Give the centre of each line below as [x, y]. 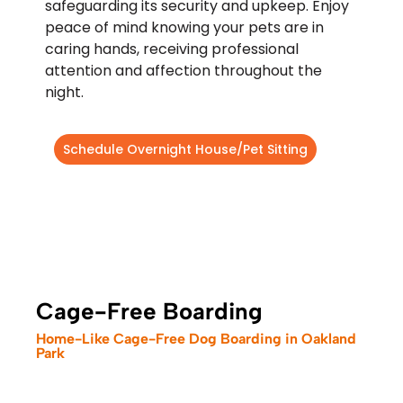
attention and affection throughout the [184, 70]
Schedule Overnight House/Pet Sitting [185, 149]
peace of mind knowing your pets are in [184, 27]
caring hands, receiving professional [172, 49]
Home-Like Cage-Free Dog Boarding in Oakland [196, 338]
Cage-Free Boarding [149, 311]
